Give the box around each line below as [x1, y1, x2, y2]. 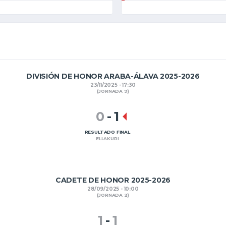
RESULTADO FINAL [84, 129, 130, 135]
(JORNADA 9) [97, 88, 129, 94]
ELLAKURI [96, 136, 119, 142]
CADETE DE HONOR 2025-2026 [55, 176, 171, 185]
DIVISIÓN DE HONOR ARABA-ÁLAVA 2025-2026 [26, 72, 200, 81]
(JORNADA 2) [97, 192, 129, 198]
